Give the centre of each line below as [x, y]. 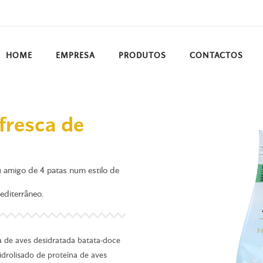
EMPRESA [75, 55]
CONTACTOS [216, 55]
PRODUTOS [142, 55]
